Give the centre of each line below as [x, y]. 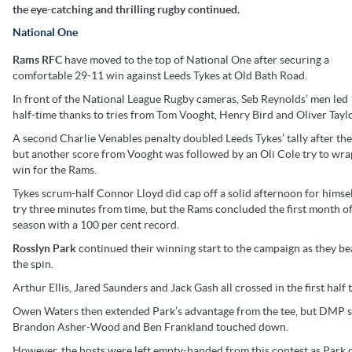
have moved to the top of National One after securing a [196, 59]
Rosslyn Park [46, 248]
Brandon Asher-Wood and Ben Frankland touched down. [150, 326]
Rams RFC [37, 59]
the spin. [33, 264]
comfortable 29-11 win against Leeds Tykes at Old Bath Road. [160, 75]
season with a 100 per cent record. [96, 224]
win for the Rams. [55, 169]
